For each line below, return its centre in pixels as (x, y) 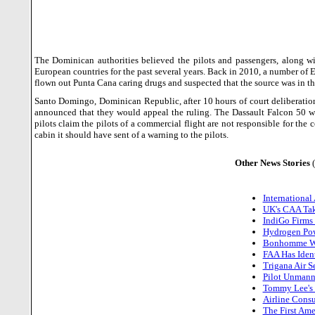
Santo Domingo (64, 101)
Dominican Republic (139, 101)
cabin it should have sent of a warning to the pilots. (131, 135)
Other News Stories (273, 163)
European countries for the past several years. (120, 71)
